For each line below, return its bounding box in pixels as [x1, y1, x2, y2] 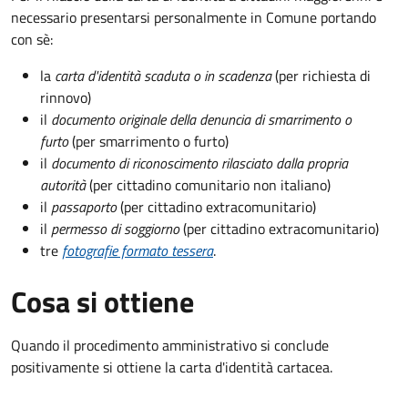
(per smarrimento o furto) [68, 129, 229, 152]
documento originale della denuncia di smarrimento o [51, 107, 352, 130]
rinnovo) [40, 86, 91, 108]
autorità [40, 173, 89, 196]
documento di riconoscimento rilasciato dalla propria [51, 151, 348, 174]
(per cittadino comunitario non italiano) [89, 173, 331, 196]
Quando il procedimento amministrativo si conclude [11, 333, 329, 356]
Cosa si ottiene [11, 279, 194, 323]
